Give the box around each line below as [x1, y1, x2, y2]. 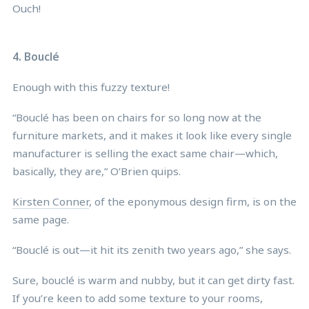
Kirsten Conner [12, 194, 89, 208]
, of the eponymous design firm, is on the [89, 194, 297, 208]
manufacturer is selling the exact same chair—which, [12, 146, 278, 160]
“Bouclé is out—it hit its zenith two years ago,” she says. [12, 242, 291, 257]
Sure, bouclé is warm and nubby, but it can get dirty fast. [12, 272, 295, 287]
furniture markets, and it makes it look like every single [12, 128, 292, 142]
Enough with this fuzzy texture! [12, 79, 170, 94]
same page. [12, 212, 69, 226]
